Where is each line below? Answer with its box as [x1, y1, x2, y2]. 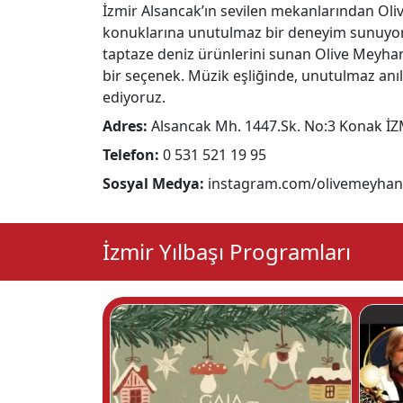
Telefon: [103, 145, 159, 166]
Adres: [103, 116, 148, 137]
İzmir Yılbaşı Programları [103, 237, 351, 267]
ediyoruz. [103, 87, 166, 108]
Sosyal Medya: [103, 174, 204, 194]
